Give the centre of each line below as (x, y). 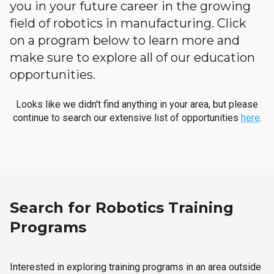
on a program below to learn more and (125, 40)
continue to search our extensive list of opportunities (127, 118)
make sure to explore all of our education (132, 57)
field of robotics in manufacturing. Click (128, 23)
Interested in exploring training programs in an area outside (135, 267)
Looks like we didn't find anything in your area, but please (137, 104)
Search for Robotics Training (122, 208)
